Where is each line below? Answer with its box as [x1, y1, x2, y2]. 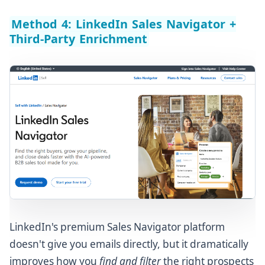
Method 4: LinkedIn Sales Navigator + [11, 15, 237, 32]
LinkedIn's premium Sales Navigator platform [9, 220, 225, 234]
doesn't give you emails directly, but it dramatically [9, 237, 248, 251]
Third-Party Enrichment [9, 30, 148, 47]
